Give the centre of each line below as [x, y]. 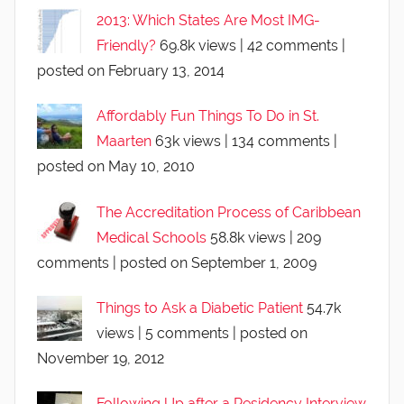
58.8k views [248, 237]
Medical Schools [151, 237]
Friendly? [126, 45]
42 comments [293, 45]
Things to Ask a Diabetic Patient [200, 308]
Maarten [124, 142]
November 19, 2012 [101, 358]
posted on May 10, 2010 [116, 167]
